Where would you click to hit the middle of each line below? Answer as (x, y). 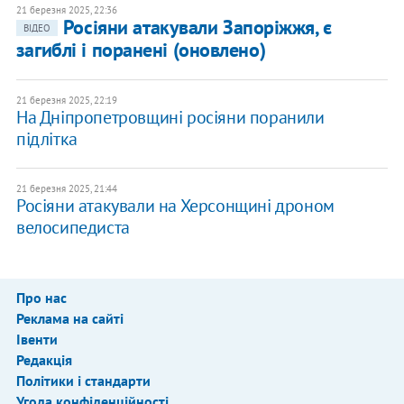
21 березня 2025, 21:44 (66, 189)
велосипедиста (73, 228)
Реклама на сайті (69, 319)
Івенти (37, 340)
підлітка (46, 139)
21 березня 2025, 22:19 (66, 101)
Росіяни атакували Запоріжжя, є (197, 28)
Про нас (41, 298)
